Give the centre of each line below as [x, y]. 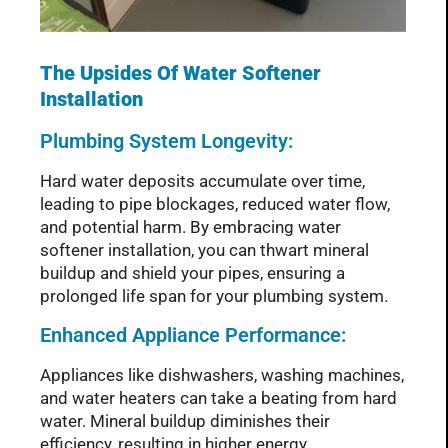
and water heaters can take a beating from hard [218, 398]
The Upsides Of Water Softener [180, 72]
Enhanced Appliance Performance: [195, 335]
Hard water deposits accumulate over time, [202, 180]
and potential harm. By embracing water [190, 226]
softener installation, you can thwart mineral [204, 249]
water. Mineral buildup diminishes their [185, 421]
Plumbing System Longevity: [166, 140]
